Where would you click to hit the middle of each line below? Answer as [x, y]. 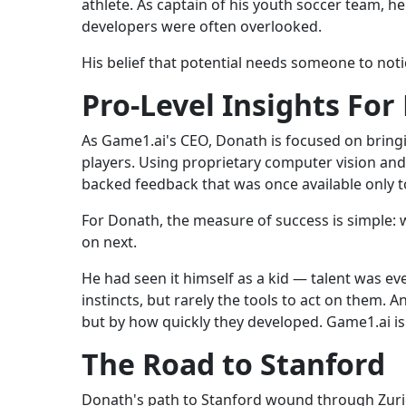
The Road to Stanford [233, 364]
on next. [109, 242]
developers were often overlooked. [202, 27]
